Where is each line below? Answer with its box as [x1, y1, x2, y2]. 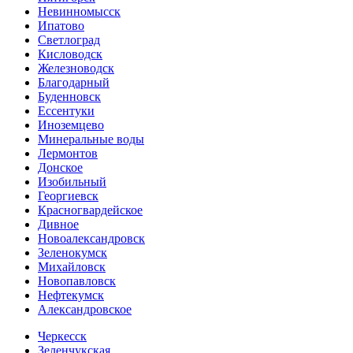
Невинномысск [38, 4, 121, 18]
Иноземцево [38, 117, 104, 132]
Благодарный [38, 75, 110, 89]
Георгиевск [38, 188, 98, 203]
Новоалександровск [38, 231, 145, 245]
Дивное [38, 217, 79, 231]
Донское [38, 160, 83, 174]
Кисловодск [38, 46, 102, 61]
